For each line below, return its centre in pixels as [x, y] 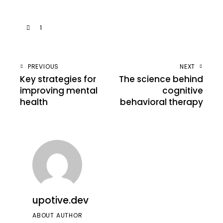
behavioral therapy [162, 102]
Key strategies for [58, 79]
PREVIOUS [43, 67]
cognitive [183, 91]
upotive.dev [60, 201]
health [34, 102]
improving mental [59, 91]
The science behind [161, 79]
